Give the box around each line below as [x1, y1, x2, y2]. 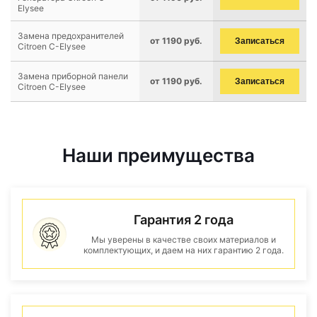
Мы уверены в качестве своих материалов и [91, 234, 276, 245]
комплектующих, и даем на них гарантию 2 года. [83, 245, 284, 255]
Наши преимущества [62, 144, 255, 166]
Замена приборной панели [18, 71, 128, 81]
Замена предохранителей [18, 30, 124, 41]
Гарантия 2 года [133, 212, 234, 227]
